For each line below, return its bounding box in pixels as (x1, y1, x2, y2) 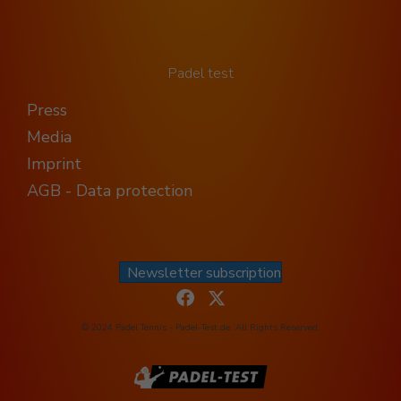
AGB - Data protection (27, 180, 192, 202)
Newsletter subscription (127, 262, 281, 283)
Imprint (27, 153, 81, 175)
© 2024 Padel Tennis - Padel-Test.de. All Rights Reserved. (81, 321, 320, 335)
